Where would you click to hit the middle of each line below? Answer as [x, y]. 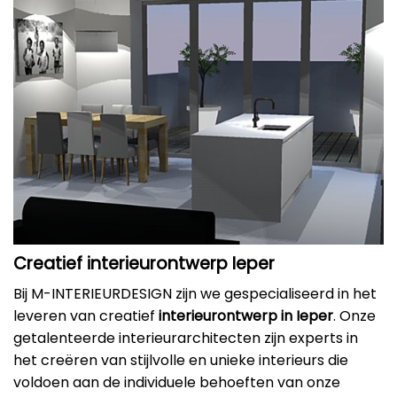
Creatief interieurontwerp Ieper [144, 263]
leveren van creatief [86, 316]
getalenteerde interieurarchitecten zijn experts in [186, 339]
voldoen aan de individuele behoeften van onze [177, 383]
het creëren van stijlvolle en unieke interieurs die [181, 361]
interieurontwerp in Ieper [246, 316]
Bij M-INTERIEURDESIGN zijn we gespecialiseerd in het [195, 294]
